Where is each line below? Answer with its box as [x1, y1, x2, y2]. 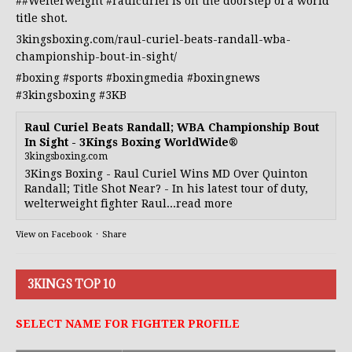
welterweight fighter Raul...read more [24, 197, 233, 211]
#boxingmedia [106, 71, 184, 85]
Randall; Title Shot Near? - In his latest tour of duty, [24, 182, 308, 196]
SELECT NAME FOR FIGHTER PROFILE [16, 317, 240, 331]
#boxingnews [187, 71, 260, 85]
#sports [63, 71, 103, 85]
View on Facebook [16, 229, 92, 240]
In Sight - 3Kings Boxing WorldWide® [24, 136, 238, 149]
